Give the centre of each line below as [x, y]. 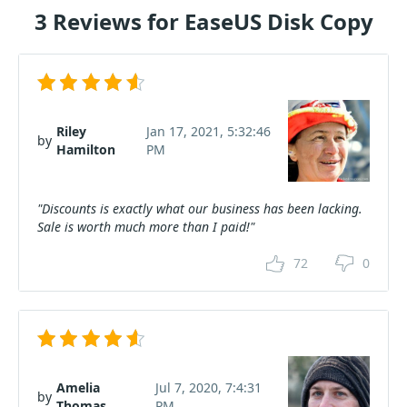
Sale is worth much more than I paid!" [146, 227]
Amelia [78, 387]
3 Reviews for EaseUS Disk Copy [203, 21]
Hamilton [86, 149]
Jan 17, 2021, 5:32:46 [208, 131]
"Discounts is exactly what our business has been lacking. [200, 208]
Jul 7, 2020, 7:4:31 [208, 387]
